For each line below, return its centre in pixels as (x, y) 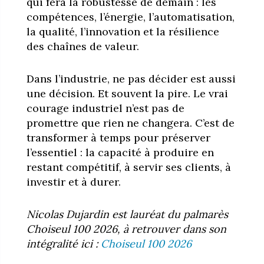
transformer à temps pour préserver (118, 137)
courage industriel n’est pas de (105, 108)
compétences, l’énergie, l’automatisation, (130, 16)
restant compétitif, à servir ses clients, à (128, 167)
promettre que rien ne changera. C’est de (130, 123)
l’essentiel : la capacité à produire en (120, 152)
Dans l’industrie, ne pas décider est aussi (131, 78)
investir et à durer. (73, 181)
